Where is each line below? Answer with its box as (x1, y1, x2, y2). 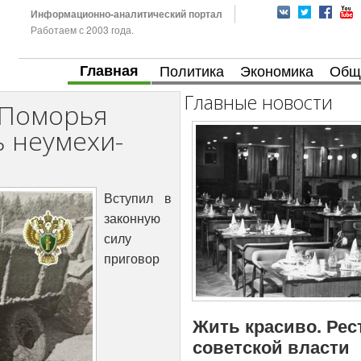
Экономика (240, 60, 313, 81)
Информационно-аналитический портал (30, 6, 222, 21)
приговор (104, 249, 160, 268)
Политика (160, 60, 224, 81)
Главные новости (185, 89, 333, 116)
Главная (80, 60, 139, 81)
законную (104, 209, 160, 228)
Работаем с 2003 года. (30, 23, 134, 36)
